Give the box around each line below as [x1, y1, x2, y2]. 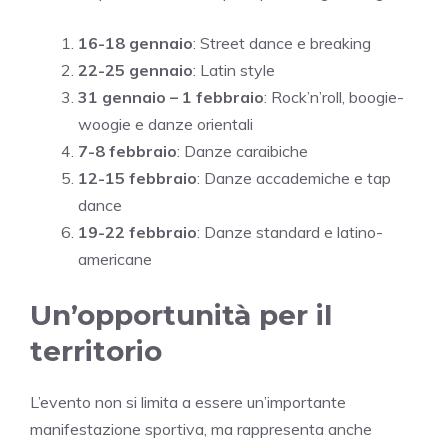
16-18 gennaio [78, 32, 193, 53]
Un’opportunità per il [30, 297, 332, 332]
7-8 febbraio [78, 140, 177, 161]
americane [78, 248, 152, 269]
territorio [30, 333, 162, 368]
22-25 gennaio [78, 59, 193, 80]
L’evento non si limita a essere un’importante [30, 391, 346, 412]
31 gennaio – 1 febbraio [78, 86, 264, 107]
